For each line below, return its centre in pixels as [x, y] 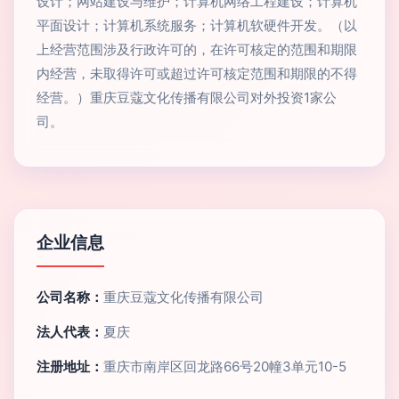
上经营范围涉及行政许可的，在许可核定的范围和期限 [197, 49]
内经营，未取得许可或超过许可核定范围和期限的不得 [197, 73]
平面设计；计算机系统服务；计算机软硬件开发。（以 [197, 25]
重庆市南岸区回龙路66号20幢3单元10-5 [225, 366]
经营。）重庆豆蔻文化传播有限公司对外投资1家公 [187, 98]
